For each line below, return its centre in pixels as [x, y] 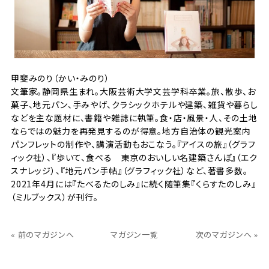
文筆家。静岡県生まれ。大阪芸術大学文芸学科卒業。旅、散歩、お [133, 91]
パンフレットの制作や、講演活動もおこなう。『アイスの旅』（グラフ [133, 144]
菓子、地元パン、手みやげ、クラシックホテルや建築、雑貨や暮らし [134, 104]
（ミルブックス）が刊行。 [55, 197]
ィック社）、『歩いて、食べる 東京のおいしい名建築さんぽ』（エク [134, 157]
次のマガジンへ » [227, 234]
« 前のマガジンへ [42, 234]
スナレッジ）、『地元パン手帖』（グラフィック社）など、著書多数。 [129, 170]
